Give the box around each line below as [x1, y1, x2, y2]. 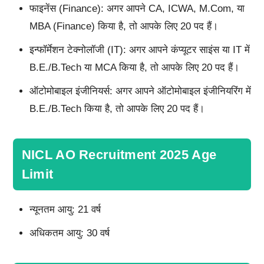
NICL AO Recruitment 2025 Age [21, 147, 217, 162]
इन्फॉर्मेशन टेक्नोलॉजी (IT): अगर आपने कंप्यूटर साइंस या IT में [29, 44, 250, 55]
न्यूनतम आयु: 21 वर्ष [29, 203, 101, 215]
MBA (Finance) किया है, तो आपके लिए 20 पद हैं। [29, 20, 218, 32]
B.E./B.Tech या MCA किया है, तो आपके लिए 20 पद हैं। [29, 61, 239, 73]
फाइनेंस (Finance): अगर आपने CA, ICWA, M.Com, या [29, 2, 245, 14]
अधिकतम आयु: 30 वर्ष [29, 227, 110, 239]
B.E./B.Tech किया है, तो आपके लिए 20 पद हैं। [29, 103, 204, 114]
